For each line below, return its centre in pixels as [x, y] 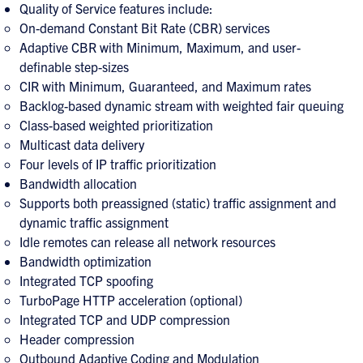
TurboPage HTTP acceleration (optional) [131, 300]
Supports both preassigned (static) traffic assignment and [178, 203]
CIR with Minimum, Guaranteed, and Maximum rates [165, 86]
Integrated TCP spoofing [86, 280]
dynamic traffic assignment [94, 222]
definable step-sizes [74, 66]
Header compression [77, 339]
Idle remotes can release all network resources [147, 241]
